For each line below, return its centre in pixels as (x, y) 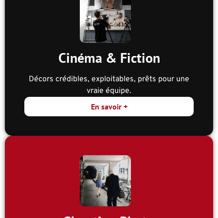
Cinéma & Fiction (109, 58)
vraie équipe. (109, 91)
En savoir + (109, 107)
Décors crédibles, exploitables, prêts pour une (109, 80)
